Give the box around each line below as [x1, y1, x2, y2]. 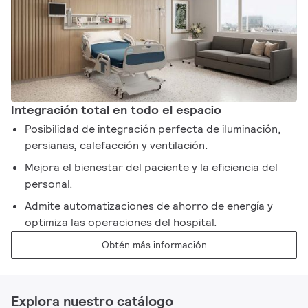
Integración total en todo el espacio [11, 101, 222, 118]
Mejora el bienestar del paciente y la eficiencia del [25, 159, 278, 175]
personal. [25, 176, 74, 191]
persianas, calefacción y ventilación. [25, 137, 209, 153]
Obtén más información [101, 238, 207, 251]
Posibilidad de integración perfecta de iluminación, [25, 121, 282, 136]
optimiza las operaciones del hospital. [25, 214, 218, 230]
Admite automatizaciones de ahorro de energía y [25, 198, 274, 213]
